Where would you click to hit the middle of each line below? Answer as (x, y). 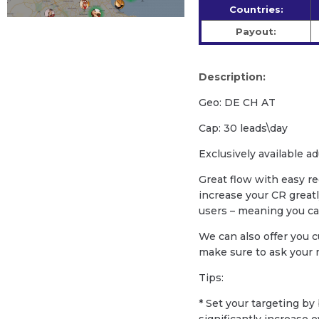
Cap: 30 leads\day (244, 129)
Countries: (256, 10)
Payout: (256, 32)
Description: (232, 77)
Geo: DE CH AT (237, 103)
